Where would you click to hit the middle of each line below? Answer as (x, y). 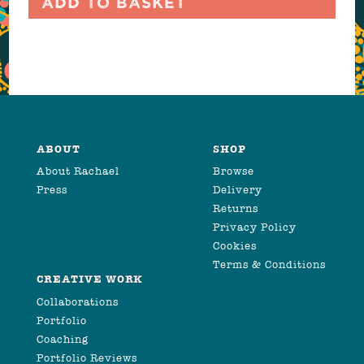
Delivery (238, 190)
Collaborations (78, 301)
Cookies (235, 246)
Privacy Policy (255, 227)
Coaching (63, 339)
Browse (234, 171)
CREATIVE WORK (90, 280)
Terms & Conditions (269, 265)
